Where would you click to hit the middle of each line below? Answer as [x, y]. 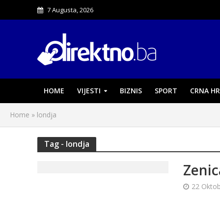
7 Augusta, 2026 [70, 10]
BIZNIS [131, 91]
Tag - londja [67, 144]
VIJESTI [89, 91]
